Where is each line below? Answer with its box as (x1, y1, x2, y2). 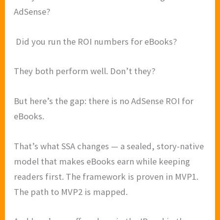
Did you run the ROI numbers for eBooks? (14, 35, 177, 47)
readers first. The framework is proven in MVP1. (14, 170, 199, 182)
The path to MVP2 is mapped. (14, 186, 128, 197)
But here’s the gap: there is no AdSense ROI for (14, 95, 194, 107)
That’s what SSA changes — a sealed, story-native (14, 140, 204, 152)
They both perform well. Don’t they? (14, 65, 156, 77)
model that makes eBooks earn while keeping (14, 155, 191, 167)
